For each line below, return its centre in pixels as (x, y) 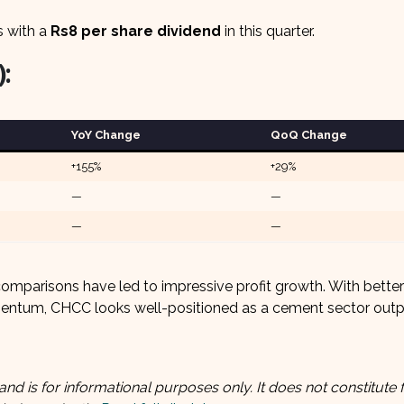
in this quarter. (268, 32)
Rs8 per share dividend (136, 32)
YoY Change (106, 135)
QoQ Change (308, 135)
